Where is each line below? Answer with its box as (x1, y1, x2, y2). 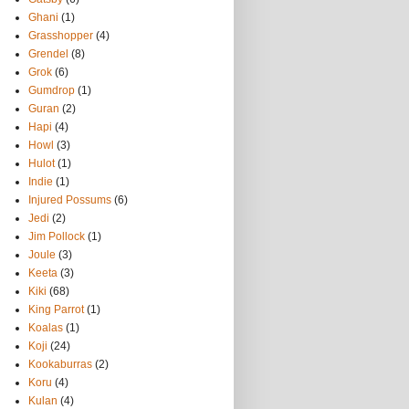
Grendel (28, 47, 68, 60)
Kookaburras (28, 358, 92, 371)
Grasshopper (28, 29, 93, 42)
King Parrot (28, 303, 84, 316)
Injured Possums (28, 194, 111, 206)
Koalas (28, 321, 63, 334)
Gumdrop (28, 84, 75, 97)
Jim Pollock (28, 230, 85, 243)
